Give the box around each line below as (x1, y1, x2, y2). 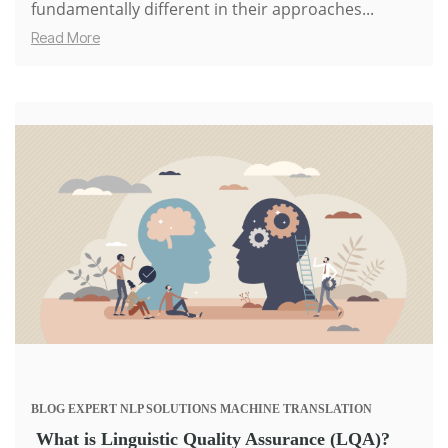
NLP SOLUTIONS (120, 401, 217, 416)
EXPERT (68, 401, 117, 416)
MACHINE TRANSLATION (220, 401, 372, 416)
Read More (31, 29, 100, 47)
